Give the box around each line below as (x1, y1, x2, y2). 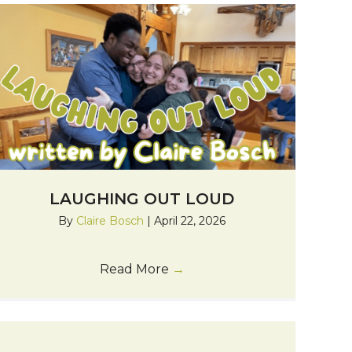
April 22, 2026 (154, 213, 226, 228)
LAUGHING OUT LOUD (49, 189, 235, 208)
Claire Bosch (76, 213, 148, 228)
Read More (99, 261, 172, 277)
